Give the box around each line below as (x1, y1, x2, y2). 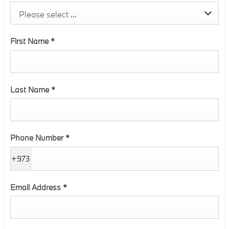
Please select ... (19, 9, 77, 20)
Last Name (10, 84, 51, 95)
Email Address (10, 181, 63, 192)
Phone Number (10, 132, 65, 143)
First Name (10, 36, 51, 47)
